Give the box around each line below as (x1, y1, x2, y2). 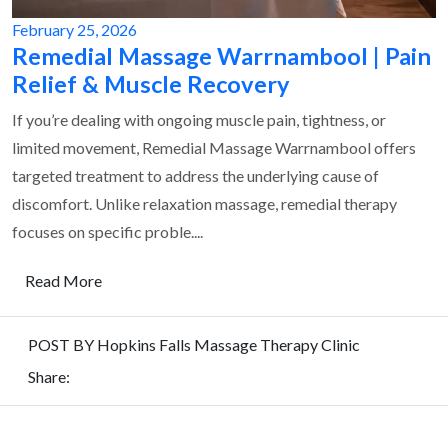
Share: (28, 367, 70, 387)
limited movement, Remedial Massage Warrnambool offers (12, 138, 416, 158)
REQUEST (92, 406, 207, 437)
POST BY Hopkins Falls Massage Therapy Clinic (28, 335, 360, 355)
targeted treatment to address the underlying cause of (12, 166, 379, 186)
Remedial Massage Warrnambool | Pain (12, 42, 431, 71)
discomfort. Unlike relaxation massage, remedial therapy (12, 194, 397, 214)
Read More (25, 271, 102, 291)
